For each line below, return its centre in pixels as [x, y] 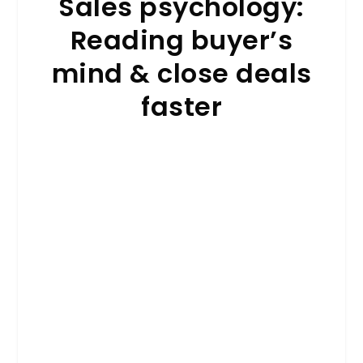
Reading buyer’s [181, 40]
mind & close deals [181, 73]
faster [181, 106]
